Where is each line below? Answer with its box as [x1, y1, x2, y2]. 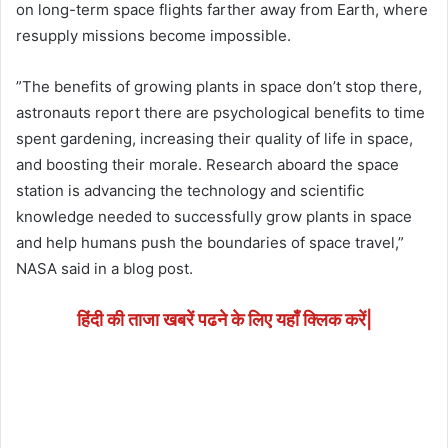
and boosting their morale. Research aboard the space [16, 155, 399, 175]
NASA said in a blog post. [16, 259, 193, 279]
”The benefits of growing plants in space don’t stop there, [16, 77, 422, 97]
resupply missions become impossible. [16, 26, 291, 46]
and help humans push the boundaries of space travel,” [16, 233, 404, 253]
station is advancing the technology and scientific [16, 181, 364, 201]
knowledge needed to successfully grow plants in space [16, 207, 412, 227]
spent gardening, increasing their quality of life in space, [16, 129, 413, 149]
